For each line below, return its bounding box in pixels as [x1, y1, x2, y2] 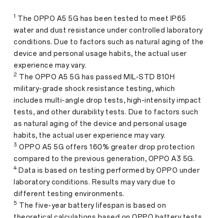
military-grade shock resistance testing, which [14, 84, 175, 93]
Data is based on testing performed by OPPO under [17, 166, 200, 175]
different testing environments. [14, 189, 125, 198]
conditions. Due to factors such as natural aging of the [14, 37, 204, 46]
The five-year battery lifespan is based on [17, 201, 166, 210]
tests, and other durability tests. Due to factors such [14, 108, 198, 116]
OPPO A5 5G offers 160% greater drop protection [17, 143, 195, 151]
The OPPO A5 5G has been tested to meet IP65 [16, 14, 186, 23]
